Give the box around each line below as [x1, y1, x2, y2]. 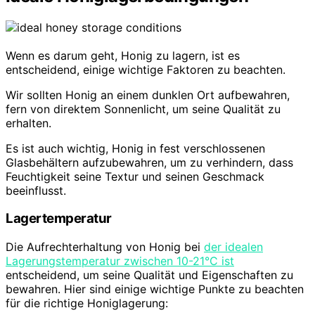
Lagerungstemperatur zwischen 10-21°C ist [6, 254, 234, 269]
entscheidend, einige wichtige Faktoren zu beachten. [6, 62, 285, 77]
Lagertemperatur [6, 210, 112, 227]
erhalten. [6, 115, 51, 130]
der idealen [204, 240, 263, 255]
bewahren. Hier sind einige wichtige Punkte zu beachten [6, 282, 304, 297]
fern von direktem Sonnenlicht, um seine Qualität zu [6, 101, 281, 116]
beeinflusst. [6, 183, 66, 198]
